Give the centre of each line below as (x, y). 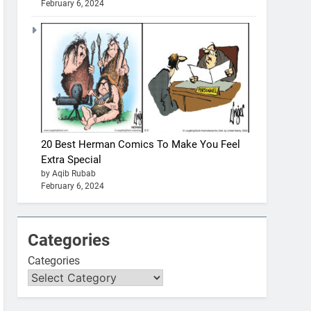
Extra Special (72, 159)
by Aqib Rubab (69, 173)
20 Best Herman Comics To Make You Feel (141, 144)
